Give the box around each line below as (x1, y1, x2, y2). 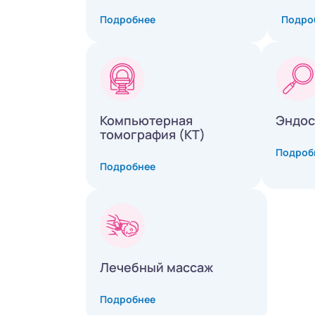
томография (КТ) (100, 126, 205, 143)
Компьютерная (100, 112, 193, 129)
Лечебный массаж (100, 259, 213, 276)
